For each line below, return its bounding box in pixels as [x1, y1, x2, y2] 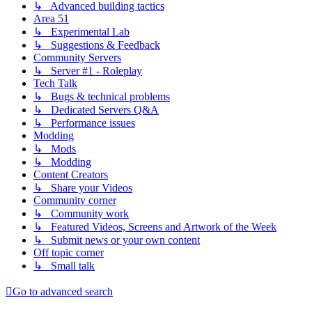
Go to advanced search [13, 286, 113, 298]
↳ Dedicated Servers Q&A [33, 104, 159, 116]
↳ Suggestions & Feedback [33, 39, 160, 52]
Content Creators [33, 169, 108, 181]
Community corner [33, 194, 116, 207]
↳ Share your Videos [33, 182, 132, 194]
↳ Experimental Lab [33, 26, 130, 38]
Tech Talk [33, 77, 77, 90]
